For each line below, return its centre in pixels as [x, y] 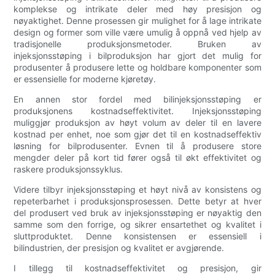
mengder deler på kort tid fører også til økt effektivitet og [137, 158]
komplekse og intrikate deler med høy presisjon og [137, 9]
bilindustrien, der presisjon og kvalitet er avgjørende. [119, 248]
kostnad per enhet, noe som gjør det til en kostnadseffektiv [137, 134]
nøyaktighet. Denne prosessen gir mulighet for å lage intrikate [137, 21]
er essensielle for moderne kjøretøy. [85, 79]
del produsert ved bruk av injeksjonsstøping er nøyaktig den [137, 213]
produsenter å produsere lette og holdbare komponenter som [137, 68]
